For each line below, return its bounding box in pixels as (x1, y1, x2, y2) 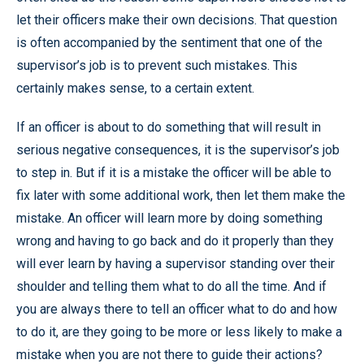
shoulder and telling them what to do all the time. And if (16, 278, 327, 294)
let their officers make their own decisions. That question (16, 11, 337, 28)
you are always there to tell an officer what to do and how (16, 301, 337, 317)
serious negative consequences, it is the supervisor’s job (16, 141, 340, 158)
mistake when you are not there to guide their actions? (16, 346, 323, 362)
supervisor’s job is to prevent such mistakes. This (16, 57, 297, 73)
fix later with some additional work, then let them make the (16, 187, 345, 203)
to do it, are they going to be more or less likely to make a (16, 323, 342, 340)
